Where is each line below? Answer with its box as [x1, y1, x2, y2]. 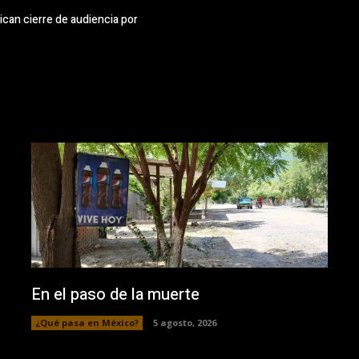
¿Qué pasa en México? [34, 316, 139, 329]
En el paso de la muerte [30, 282, 200, 306]
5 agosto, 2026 [152, 316, 216, 329]
